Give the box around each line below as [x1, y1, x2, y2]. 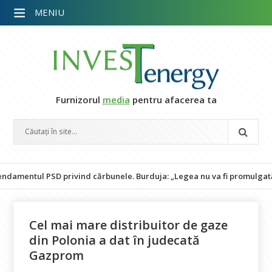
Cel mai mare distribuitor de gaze [29, 217, 228, 233]
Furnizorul [55, 93, 103, 106]
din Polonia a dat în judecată [29, 232, 200, 248]
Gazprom [29, 247, 84, 263]
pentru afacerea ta [129, 93, 217, 106]
